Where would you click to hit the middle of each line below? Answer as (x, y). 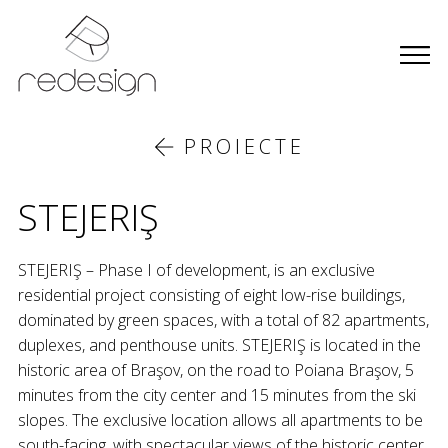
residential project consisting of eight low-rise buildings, (211, 294)
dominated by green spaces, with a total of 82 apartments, (223, 319)
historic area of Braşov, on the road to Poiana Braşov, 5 (215, 369)
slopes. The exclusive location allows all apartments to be (220, 419)
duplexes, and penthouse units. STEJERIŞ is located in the (219, 344)
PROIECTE (244, 146)
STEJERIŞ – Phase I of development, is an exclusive (196, 269)
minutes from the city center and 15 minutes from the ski (216, 394)
